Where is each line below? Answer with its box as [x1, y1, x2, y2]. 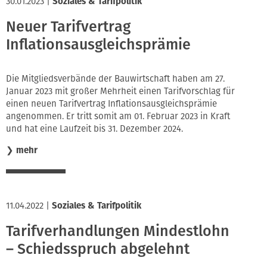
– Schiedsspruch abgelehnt [6, 240, 190, 258]
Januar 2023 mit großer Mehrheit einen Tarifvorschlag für [6, 86, 235, 97]
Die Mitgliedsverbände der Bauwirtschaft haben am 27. [6, 73, 225, 85]
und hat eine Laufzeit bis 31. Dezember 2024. [6, 123, 183, 135]
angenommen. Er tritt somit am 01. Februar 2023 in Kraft [6, 111, 230, 122]
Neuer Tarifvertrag [6, 17, 131, 36]
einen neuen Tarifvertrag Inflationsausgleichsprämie [6, 98, 217, 110]
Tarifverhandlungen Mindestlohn [6, 222, 229, 240]
